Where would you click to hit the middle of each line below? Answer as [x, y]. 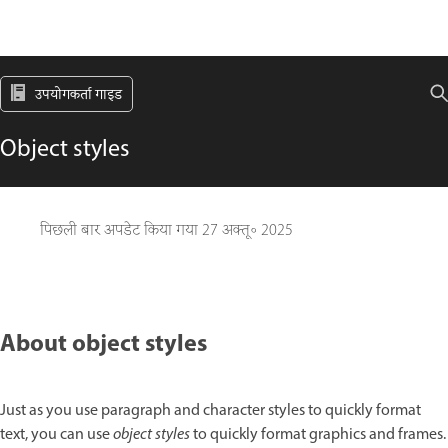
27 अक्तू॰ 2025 [247, 231]
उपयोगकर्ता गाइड [78, 95]
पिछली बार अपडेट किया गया [121, 231]
